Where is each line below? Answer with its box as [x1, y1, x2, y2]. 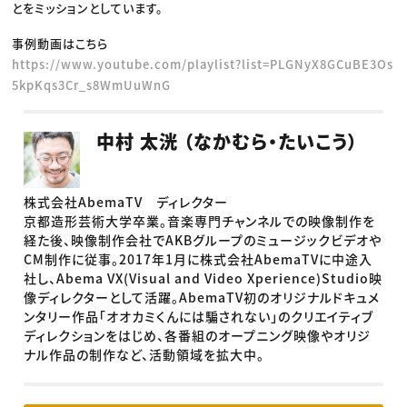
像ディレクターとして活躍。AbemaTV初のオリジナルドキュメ [24, 287, 381, 306]
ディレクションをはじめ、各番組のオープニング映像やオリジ [24, 325, 372, 344]
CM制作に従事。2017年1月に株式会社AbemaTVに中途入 [24, 249, 373, 268]
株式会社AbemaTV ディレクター [24, 192, 229, 211]
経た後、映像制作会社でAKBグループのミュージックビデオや [24, 230, 382, 249]
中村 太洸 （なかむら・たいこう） [96, 127, 359, 154]
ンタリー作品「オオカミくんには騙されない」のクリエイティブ [24, 306, 374, 325]
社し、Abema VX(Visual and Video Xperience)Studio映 [24, 268, 383, 287]
